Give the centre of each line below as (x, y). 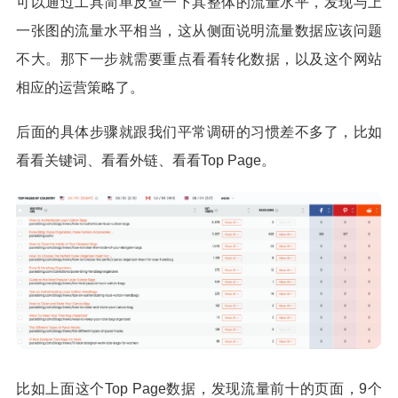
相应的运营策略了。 (80, 88)
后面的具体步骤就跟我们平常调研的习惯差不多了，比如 (199, 132)
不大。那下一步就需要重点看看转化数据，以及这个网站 (199, 60)
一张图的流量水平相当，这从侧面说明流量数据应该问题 (199, 31)
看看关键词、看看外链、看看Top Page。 (146, 161)
